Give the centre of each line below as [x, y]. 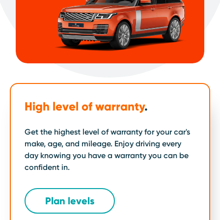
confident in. [47, 167]
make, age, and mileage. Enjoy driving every [103, 144]
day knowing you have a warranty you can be [107, 155]
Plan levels [70, 201]
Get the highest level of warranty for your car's [107, 132]
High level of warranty [84, 106]
